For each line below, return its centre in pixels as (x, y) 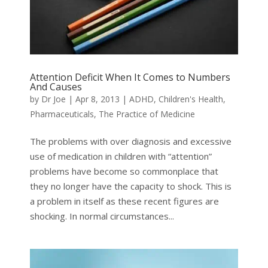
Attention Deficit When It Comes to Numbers (130, 77)
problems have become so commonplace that (124, 171)
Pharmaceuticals (62, 114)
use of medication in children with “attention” (121, 156)
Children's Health (191, 99)
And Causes (56, 86)
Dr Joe (53, 99)
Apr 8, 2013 (97, 99)
